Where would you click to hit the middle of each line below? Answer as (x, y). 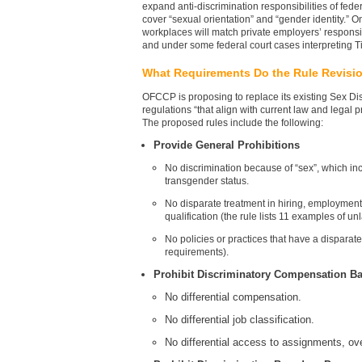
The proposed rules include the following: (233, 122)
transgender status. (207, 181)
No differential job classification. (240, 319)
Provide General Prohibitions (230, 145)
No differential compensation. (233, 297)
